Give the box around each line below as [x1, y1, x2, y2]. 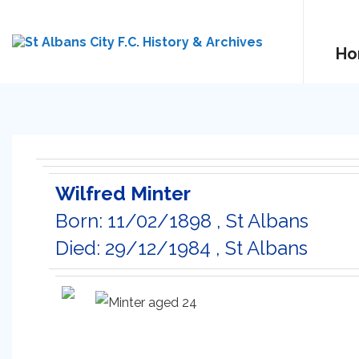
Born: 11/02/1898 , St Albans [55, 209, 309, 232]
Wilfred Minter [55, 182, 191, 205]
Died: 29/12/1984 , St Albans [55, 236, 308, 260]
